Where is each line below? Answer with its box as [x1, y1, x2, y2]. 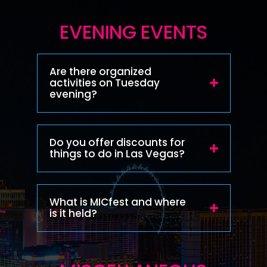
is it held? [49, 206, 97, 221]
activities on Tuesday [49, 75, 160, 90]
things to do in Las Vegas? [49, 146, 185, 161]
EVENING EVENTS [59, 18, 208, 45]
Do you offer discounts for [49, 135, 185, 150]
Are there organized [49, 64, 151, 79]
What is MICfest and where [49, 194, 186, 209]
